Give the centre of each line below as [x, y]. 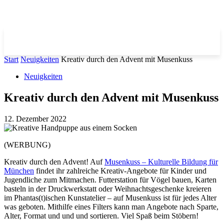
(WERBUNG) [27, 144]
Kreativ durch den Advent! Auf [54, 161]
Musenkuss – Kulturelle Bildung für [161, 161]
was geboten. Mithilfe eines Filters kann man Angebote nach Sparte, [111, 206]
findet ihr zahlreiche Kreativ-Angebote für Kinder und [120, 170]
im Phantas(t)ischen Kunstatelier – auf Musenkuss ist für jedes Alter [110, 197]
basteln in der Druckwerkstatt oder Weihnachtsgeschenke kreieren [108, 188]
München [19, 170]
